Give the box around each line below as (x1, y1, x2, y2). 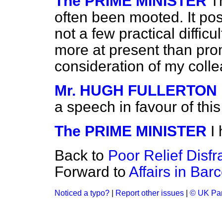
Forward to (55, 164, 129, 180)
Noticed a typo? (55, 189, 110, 197)
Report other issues (115, 189, 184, 197)
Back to (55, 147, 108, 164)
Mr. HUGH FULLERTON (55, 82, 217, 99)
